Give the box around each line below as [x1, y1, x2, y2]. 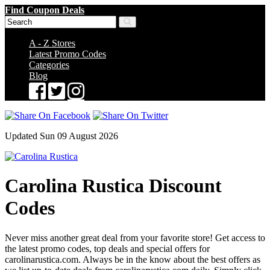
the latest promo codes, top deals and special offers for [5, 243, 210, 254]
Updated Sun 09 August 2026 [5, 131, 118, 141]
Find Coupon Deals [5, 5, 84, 15]
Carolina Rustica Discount [5, 175, 222, 197]
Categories [29, 60, 69, 70]
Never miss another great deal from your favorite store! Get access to [5, 232, 265, 243]
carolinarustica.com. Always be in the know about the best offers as [5, 254, 260, 265]
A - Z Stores [29, 38, 75, 48]
